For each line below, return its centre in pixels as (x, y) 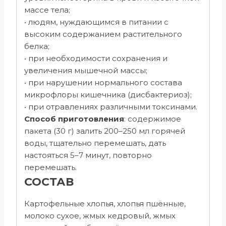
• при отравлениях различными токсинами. (111, 107)
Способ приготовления (74, 119)
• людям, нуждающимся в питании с (96, 22)
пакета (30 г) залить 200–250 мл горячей (105, 131)
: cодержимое (153, 119)
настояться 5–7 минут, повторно (88, 155)
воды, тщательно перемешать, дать (95, 143)
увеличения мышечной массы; (86, 71)
